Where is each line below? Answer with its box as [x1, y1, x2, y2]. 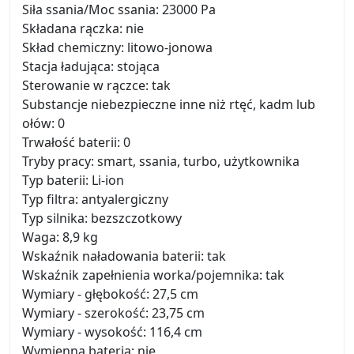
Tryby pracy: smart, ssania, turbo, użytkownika [22, 153, 299, 170]
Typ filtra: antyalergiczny [22, 190, 168, 208]
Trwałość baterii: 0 [22, 134, 130, 151]
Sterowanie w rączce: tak [22, 77, 171, 94]
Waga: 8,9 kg [22, 228, 98, 246]
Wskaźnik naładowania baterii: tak [22, 247, 226, 265]
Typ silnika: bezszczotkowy [22, 209, 182, 227]
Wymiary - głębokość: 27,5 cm [22, 285, 198, 303]
